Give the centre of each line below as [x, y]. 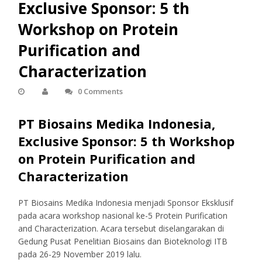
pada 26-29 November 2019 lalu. [80, 254]
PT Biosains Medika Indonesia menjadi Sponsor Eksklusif [126, 202]
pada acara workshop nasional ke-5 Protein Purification [123, 215]
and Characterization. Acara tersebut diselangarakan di [121, 228]
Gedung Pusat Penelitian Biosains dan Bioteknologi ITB [123, 241]
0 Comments [101, 91]
